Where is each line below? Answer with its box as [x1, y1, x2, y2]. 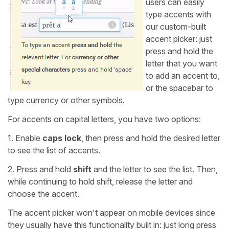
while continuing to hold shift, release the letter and [8, 176, 193, 187]
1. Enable [8, 132, 42, 143]
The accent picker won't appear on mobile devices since [8, 207, 215, 218]
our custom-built [146, 21, 206, 32]
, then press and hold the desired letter [81, 132, 220, 143]
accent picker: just [146, 33, 212, 44]
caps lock [42, 132, 81, 143]
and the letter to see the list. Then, [91, 164, 218, 174]
